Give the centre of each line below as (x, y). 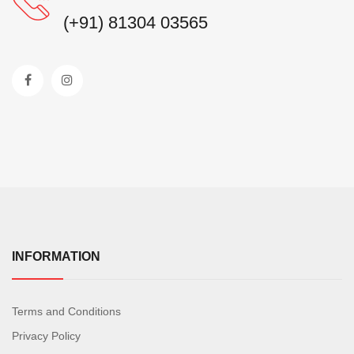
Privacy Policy (46, 336)
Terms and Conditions (66, 311)
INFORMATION (56, 256)
